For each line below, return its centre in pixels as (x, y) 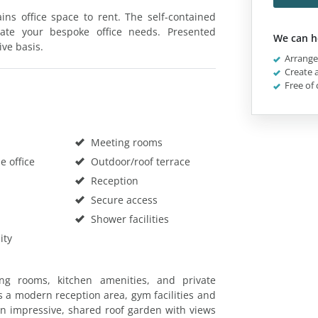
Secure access (122, 199)
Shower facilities (128, 219)
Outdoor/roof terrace (139, 161)
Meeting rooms (125, 142)
